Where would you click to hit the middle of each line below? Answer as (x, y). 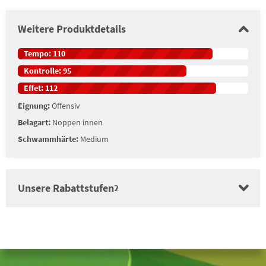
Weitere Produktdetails (72, 29)
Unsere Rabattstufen (66, 188)
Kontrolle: (43, 71)
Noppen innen (77, 122)
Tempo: (38, 53)
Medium (94, 139)
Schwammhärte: (48, 139)
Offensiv (66, 106)
